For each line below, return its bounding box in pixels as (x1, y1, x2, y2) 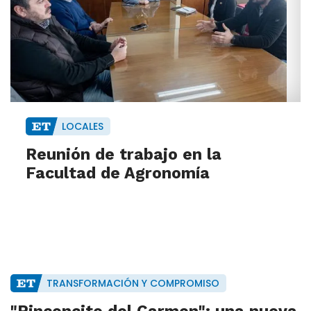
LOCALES (62, 119, 103, 134)
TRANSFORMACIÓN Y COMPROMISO (46, 276, 219, 291)
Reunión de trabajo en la (26, 145, 221, 165)
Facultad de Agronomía (26, 164, 210, 183)
